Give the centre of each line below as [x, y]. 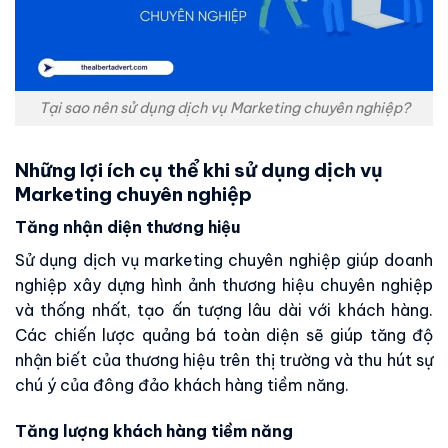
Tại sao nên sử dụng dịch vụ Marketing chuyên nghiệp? [224, 107]
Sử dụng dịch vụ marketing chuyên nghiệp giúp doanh [224, 260]
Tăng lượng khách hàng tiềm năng [154, 431]
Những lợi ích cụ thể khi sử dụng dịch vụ [199, 169]
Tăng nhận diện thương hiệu [127, 227]
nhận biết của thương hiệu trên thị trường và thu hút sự [224, 360]
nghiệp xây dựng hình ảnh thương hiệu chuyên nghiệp [224, 285]
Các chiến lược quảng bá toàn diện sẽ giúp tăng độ [224, 335]
